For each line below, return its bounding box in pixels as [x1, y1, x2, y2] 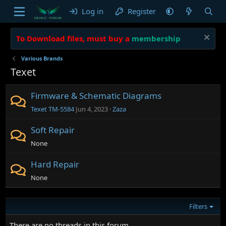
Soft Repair [31, 124, 75, 136]
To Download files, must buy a [16, 33, 130, 43]
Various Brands [21, 54, 63, 62]
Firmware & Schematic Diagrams [31, 90, 162, 101]
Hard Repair [31, 158, 80, 170]
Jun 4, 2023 [76, 104, 108, 114]
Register [128, 6, 156, 16]
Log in [81, 6, 103, 16]
